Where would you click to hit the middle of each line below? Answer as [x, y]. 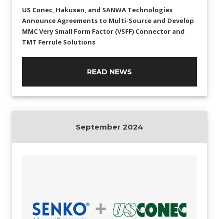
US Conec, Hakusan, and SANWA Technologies [97, 10]
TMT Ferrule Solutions [59, 42]
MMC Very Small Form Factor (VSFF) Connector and [103, 31]
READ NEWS [109, 72]
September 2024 [109, 127]
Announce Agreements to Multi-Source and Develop [108, 20]
